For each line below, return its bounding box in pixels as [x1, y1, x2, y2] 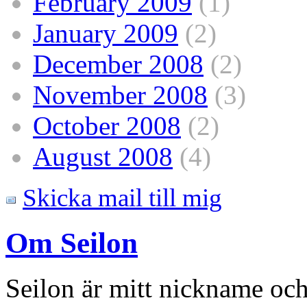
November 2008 [33, 79, 208, 110]
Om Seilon [5, 226, 138, 259]
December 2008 [33, 49, 204, 79]
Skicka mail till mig [23, 183, 222, 212]
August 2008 [33, 141, 173, 171]
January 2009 [33, 18, 178, 48]
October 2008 [33, 110, 181, 140]
